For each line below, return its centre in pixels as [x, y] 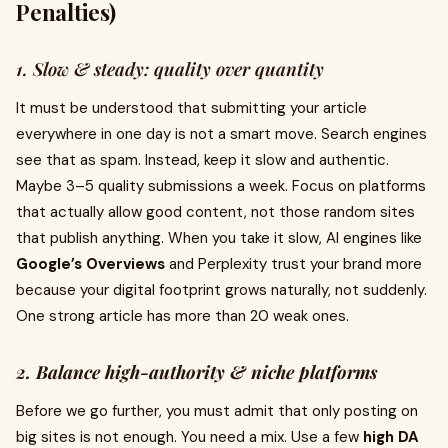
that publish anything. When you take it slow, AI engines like [219, 238]
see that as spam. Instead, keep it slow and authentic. [202, 160]
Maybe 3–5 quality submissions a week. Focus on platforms [221, 186]
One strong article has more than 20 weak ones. [182, 316]
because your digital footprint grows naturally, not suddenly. [221, 290]
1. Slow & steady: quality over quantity [170, 69]
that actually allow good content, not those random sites [215, 212]
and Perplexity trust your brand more [293, 264]
